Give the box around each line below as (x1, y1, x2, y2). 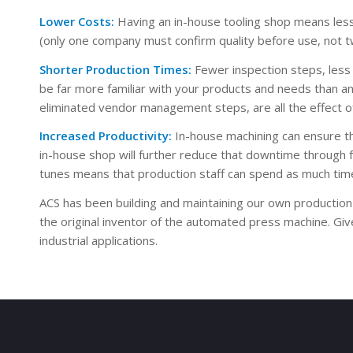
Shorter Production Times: (39, 61, 191, 77)
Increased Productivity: (39, 128, 172, 144)
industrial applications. (39, 232, 158, 248)
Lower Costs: (39, 13, 114, 29)
